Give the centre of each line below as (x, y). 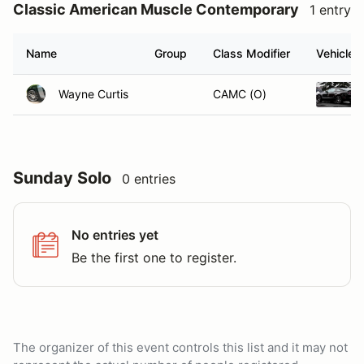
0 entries (149, 179)
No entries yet (115, 235)
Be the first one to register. (154, 258)
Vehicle (335, 53)
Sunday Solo (62, 178)
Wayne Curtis (93, 94)
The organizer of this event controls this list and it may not (180, 347)
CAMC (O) (240, 94)
